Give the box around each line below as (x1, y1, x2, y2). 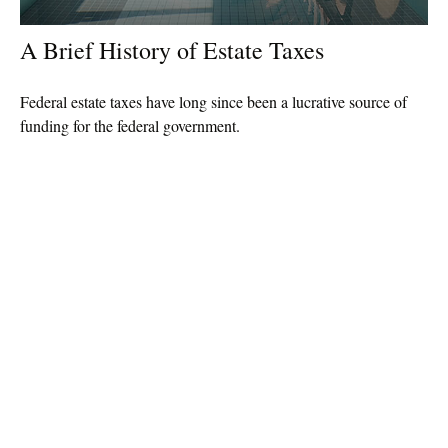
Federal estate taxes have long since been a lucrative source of (20, 90, 407, 112)
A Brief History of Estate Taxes (20, 33, 324, 66)
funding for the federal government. (20, 114, 240, 136)
